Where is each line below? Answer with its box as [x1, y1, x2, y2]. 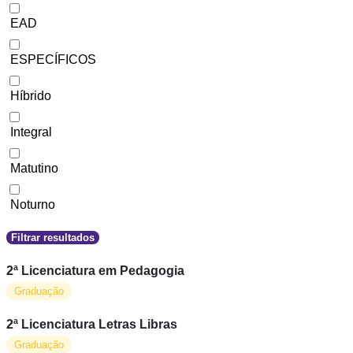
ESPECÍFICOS [10, 53, 96, 66]
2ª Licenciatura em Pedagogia [6, 264, 184, 277]
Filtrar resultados [11, 232, 95, 243]
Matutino [10, 162, 58, 175]
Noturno [10, 198, 55, 211]
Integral [10, 125, 52, 139]
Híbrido [10, 89, 51, 102]
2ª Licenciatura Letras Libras [6, 318, 177, 331]
